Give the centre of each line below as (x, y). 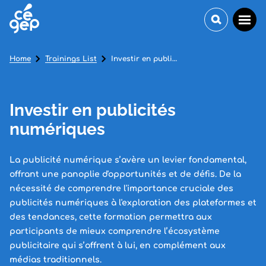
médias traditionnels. (56, 260)
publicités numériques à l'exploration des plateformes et (133, 203)
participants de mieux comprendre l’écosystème (115, 231)
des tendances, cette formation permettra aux (111, 217)
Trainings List (71, 59)
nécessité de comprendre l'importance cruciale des (121, 189)
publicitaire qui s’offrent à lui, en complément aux (118, 246)
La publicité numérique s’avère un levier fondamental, (128, 160)
